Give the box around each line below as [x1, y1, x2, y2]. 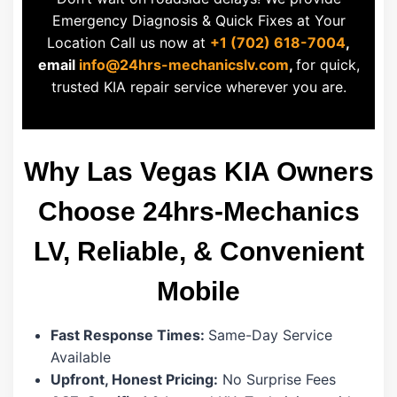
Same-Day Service [208, 326, 332, 345]
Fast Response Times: [51, 326, 208, 345]
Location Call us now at [47, 34, 210, 52]
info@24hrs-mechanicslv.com [78, 56, 289, 74]
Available [51, 348, 111, 367]
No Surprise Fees [218, 370, 336, 389]
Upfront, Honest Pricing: [51, 370, 218, 389]
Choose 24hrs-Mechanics [37, 197, 360, 227]
